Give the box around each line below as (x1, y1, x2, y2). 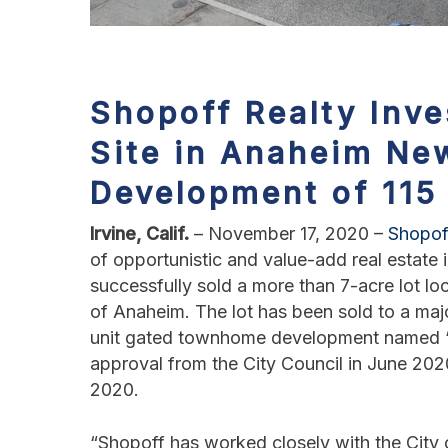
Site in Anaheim (90, 135, 386, 172)
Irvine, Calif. (90, 223, 194, 245)
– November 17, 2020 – (194, 223, 388, 245)
